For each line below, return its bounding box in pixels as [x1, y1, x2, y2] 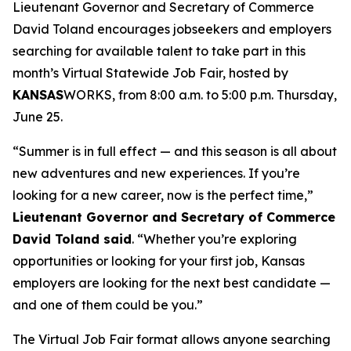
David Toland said [13, 231, 132, 247]
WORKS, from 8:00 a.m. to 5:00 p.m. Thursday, [63, 87, 337, 103]
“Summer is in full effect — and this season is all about [13, 143, 337, 159]
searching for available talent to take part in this [13, 43, 306, 59]
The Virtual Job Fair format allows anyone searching [13, 331, 331, 347]
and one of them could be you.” [13, 297, 203, 313]
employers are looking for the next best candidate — [13, 275, 331, 291]
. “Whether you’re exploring [132, 231, 297, 247]
